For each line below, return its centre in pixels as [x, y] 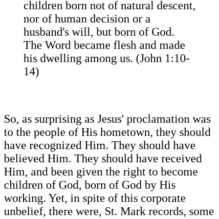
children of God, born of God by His [90, 185]
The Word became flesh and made [104, 45]
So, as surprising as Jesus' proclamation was [107, 119]
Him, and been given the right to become [101, 172]
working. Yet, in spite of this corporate [95, 198]
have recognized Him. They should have [100, 145]
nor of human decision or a [87, 19]
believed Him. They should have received [103, 159]
